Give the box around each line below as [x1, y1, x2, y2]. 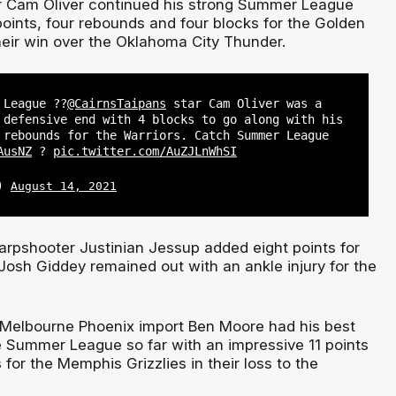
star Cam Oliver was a [166, 95, 323, 110]
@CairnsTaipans [67, 95, 167, 110]
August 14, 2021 [11, 179, 118, 194]
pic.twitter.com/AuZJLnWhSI [53, 143, 238, 158]
